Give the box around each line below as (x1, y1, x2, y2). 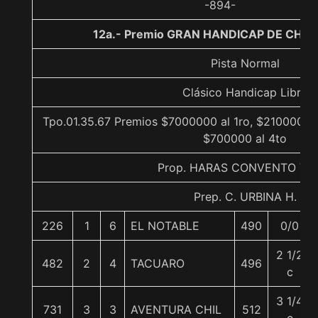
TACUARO (131, 256, 185, 270)
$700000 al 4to (203, 131, 287, 146)
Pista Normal (210, 56, 280, 70)
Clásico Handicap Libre (182, 85, 307, 99)
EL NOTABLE (131, 219, 199, 233)
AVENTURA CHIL (131, 302, 221, 317)
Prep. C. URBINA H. (193, 190, 297, 204)
